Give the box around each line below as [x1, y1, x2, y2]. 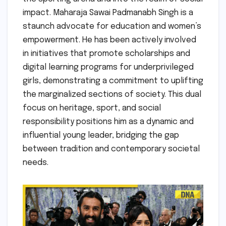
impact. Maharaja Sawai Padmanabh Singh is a [23, 8, 193, 17]
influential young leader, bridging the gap [23, 131, 179, 140]
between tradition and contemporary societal [23, 144, 200, 153]
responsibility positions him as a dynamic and [23, 117, 194, 126]
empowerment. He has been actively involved [23, 35, 196, 44]
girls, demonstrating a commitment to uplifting [23, 76, 203, 85]
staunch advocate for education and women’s [23, 22, 201, 31]
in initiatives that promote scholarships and [23, 49, 190, 58]
